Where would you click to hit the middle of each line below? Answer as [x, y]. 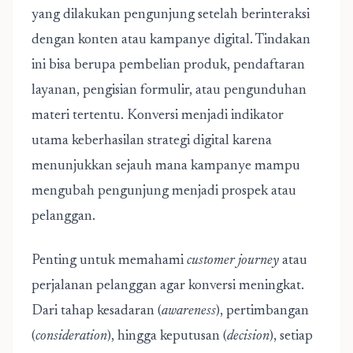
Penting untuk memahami [109, 261]
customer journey [233, 261]
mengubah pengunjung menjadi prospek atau [164, 191]
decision [248, 336]
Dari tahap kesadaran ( [97, 311]
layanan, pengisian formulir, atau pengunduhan [169, 91]
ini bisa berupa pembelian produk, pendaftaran [168, 65]
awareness [189, 311]
